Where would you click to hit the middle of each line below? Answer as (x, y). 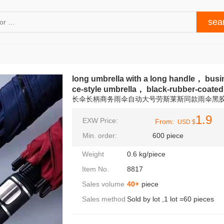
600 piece (168, 135)
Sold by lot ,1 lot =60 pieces (170, 199)
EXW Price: (100, 120)
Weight (93, 154)
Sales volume (103, 184)
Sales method (104, 199)
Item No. (95, 169)
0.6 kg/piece (146, 154)
